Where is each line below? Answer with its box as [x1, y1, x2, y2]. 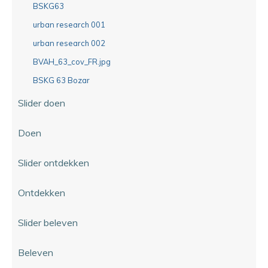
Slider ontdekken [18, 156, 89, 169]
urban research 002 [33, 38, 105, 48]
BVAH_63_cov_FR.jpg [33, 56, 111, 66]
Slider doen [18, 96, 65, 109]
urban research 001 [33, 19, 105, 29]
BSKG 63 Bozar [33, 75, 90, 85]
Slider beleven [18, 216, 78, 229]
